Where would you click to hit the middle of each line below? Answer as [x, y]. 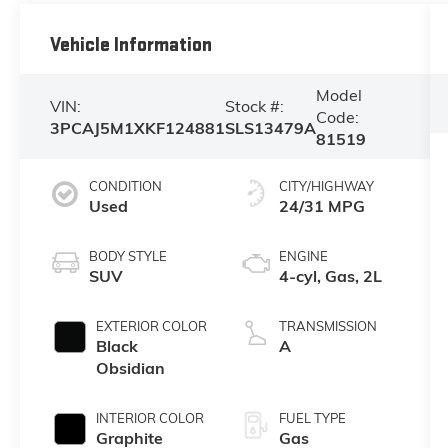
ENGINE [303, 256]
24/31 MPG [321, 206]
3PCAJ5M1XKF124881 [137, 127]
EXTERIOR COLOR [151, 326]
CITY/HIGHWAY [326, 186]
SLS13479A [270, 127]
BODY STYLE [127, 256]
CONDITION [125, 186]
